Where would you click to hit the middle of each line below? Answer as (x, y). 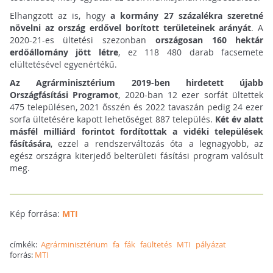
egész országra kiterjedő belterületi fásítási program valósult (136, 156)
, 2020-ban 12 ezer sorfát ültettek (191, 95)
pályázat (211, 245)
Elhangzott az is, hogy (60, 16)
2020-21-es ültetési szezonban (82, 40)
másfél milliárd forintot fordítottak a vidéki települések (136, 132)
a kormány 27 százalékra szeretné (187, 16)
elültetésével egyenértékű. (63, 65)
